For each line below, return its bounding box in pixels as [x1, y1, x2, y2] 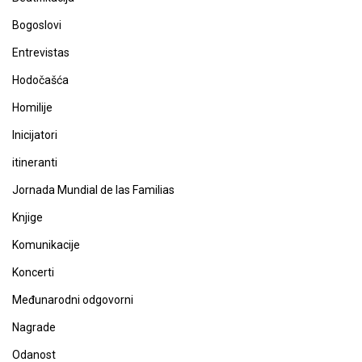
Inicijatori [12, 128, 57, 141]
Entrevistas [12, 46, 69, 59]
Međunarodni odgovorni [12, 293, 133, 306]
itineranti [12, 156, 57, 169]
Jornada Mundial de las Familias [12, 183, 175, 196]
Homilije [12, 101, 53, 114]
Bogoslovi [12, 19, 61, 32]
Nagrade [12, 321, 56, 334]
